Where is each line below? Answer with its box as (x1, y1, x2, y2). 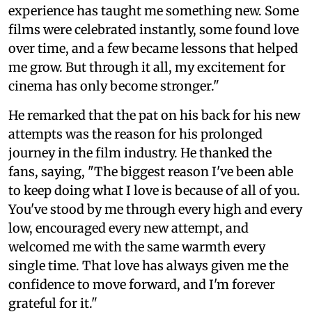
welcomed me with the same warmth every (8, 239, 265, 256)
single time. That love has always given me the (8, 258, 288, 274)
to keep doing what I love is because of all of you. (8, 182, 300, 199)
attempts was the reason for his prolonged (8, 126, 263, 143)
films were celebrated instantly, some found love (8, 22, 299, 38)
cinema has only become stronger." (8, 78, 219, 95)
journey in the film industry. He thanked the (8, 145, 272, 162)
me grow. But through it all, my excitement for (8, 59, 286, 76)
